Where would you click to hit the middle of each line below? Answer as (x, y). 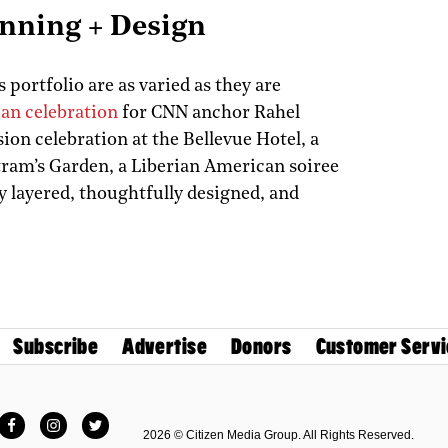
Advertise (164, 346)
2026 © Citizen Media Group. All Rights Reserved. (278, 435)
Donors (261, 346)
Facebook (46, 419)
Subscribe (56, 346)
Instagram (87, 419)
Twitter (118, 419)
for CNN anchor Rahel (209, 113)
